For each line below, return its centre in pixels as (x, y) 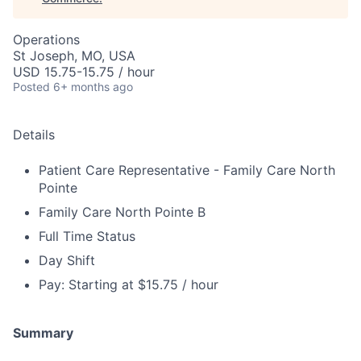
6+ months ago (93, 87)
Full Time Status (87, 237)
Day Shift (67, 261)
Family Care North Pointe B (122, 212)
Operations (46, 40)
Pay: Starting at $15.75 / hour (129, 285)
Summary (43, 333)
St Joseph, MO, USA (74, 56)
